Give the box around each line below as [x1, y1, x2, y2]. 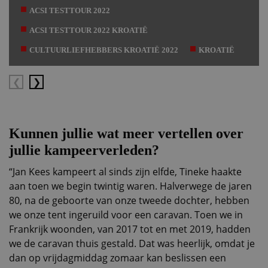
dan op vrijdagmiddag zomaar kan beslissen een [9, 251, 226, 264]
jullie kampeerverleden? [9, 142, 159, 158]
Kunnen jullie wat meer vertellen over [9, 126, 243, 141]
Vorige [10, 89, 39, 102]
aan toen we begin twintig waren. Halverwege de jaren [9, 179, 252, 193]
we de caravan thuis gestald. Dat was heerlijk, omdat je [9, 237, 255, 250]
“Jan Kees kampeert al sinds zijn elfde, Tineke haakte [9, 165, 242, 178]
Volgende [31, 89, 73, 102]
